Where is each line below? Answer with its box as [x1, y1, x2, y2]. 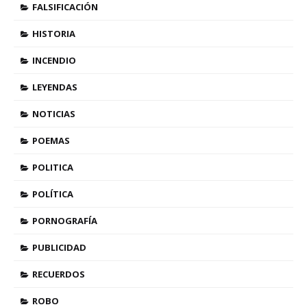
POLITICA [32, 161, 73, 174]
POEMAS [32, 134, 70, 147]
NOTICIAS [32, 108, 75, 121]
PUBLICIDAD [32, 241, 86, 254]
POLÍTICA [32, 188, 73, 201]
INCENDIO [32, 54, 76, 67]
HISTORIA [32, 27, 75, 40]
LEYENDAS [32, 81, 77, 94]
